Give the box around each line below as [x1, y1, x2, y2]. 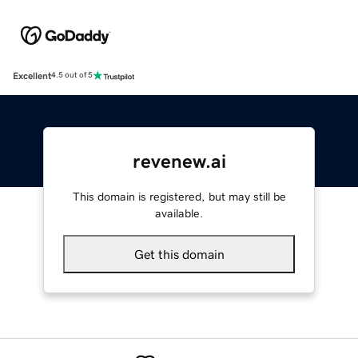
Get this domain [133, 247, 225, 261]
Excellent [13, 70, 51, 81]
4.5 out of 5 [51, 71, 93, 80]
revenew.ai [132, 151, 226, 171]
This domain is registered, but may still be [72, 190, 286, 202]
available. [155, 207, 203, 219]
